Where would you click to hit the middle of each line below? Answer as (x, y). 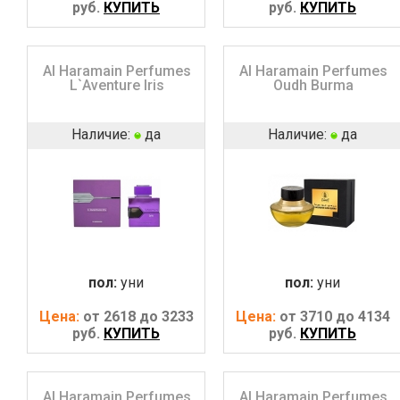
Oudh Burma (313, 85)
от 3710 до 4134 (334, 316)
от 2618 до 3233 (138, 316)
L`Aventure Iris (117, 85)
